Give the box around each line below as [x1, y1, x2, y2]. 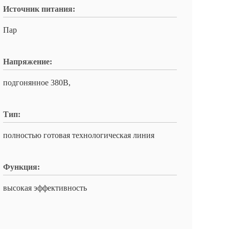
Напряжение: [3, 57, 52, 66]
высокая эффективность [3, 184, 87, 192]
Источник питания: [3, 5, 75, 13]
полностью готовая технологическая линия [3, 131, 154, 140]
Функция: [3, 163, 40, 171]
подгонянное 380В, [3, 78, 71, 87]
